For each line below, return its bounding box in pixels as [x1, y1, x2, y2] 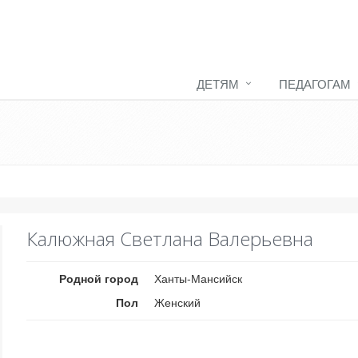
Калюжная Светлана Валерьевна [26, 225, 314, 252]
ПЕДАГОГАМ [279, 75, 351, 92]
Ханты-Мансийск [154, 270, 243, 286]
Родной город [59, 270, 139, 286]
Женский [154, 294, 201, 310]
